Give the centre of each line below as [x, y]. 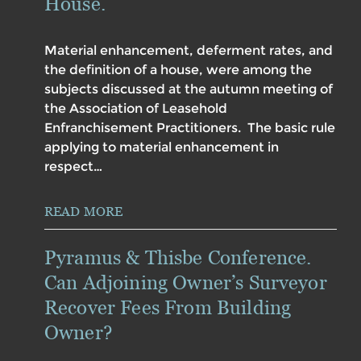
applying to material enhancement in [162, 147]
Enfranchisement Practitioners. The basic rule [190, 128]
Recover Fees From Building [168, 308]
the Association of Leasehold [136, 109]
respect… [73, 167]
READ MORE [84, 212]
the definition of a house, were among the [178, 70]
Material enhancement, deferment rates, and [189, 51]
